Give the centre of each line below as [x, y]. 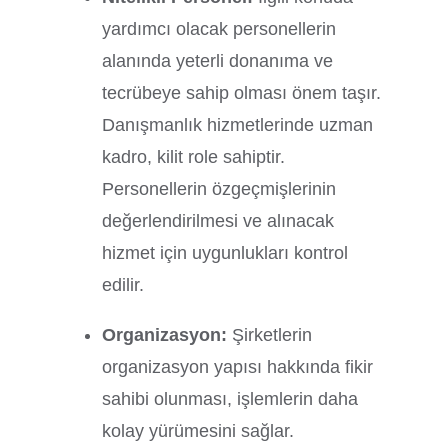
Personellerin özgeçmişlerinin [219, 188]
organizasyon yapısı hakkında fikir [238, 366]
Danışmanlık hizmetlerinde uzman [238, 124]
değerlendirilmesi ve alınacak [218, 220]
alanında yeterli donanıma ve [218, 60]
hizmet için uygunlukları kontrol [225, 252]
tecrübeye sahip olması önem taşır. [242, 92]
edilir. [123, 284]
